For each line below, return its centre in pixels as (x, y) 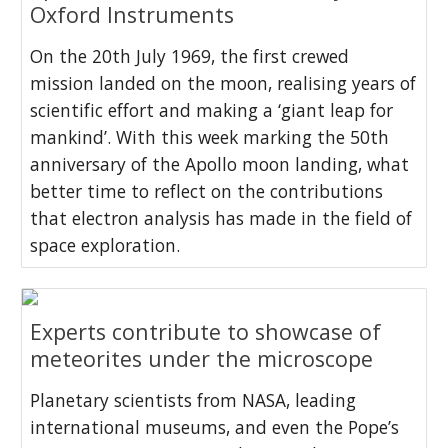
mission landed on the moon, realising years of (223, 82)
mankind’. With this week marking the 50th (210, 136)
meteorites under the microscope (202, 358)
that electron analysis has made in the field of (221, 217)
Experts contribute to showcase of (206, 331)
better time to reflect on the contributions (207, 190)
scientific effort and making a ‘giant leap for (212, 109)
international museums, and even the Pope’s (215, 426)
